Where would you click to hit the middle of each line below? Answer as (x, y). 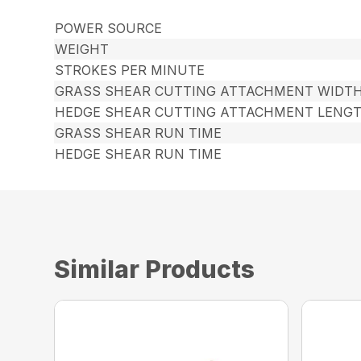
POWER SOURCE (109, 28)
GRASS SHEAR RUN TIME (139, 133)
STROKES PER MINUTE (130, 70)
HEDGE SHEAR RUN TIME (139, 154)
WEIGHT (82, 49)
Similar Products (155, 269)
